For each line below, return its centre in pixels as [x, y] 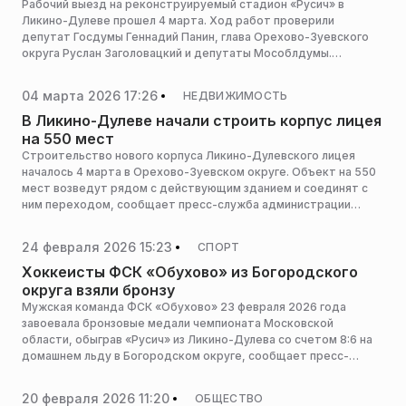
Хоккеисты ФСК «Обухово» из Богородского [190, 272]
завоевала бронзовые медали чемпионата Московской [178, 323]
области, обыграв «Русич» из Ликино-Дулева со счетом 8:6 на [197, 339]
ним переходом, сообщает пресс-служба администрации [186, 204]
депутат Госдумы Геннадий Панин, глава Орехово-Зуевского [195, 37]
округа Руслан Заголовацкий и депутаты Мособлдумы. [177, 53]
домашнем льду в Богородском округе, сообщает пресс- [185, 356]
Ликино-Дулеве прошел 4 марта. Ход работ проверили [178, 20]
